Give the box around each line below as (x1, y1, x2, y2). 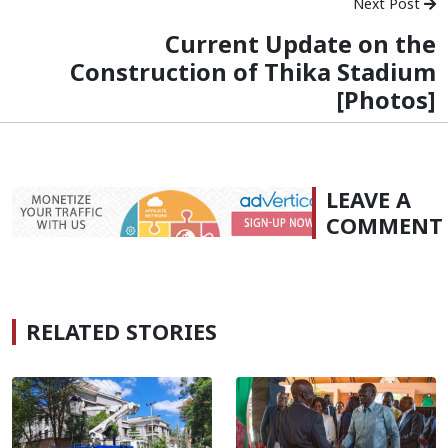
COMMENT (326, 210, 443, 240)
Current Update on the (165, 27, 436, 60)
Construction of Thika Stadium (70, 55, 436, 88)
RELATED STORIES (26, 316, 217, 346)
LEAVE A (326, 184, 411, 214)
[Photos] (336, 83, 436, 116)
